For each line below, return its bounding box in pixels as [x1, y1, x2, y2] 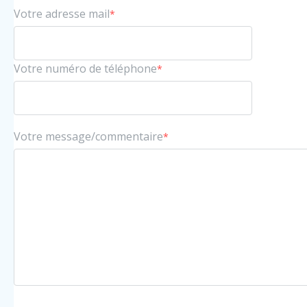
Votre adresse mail [14, 5, 110, 21]
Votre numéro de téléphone [14, 60, 157, 76]
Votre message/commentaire [14, 128, 163, 144]
